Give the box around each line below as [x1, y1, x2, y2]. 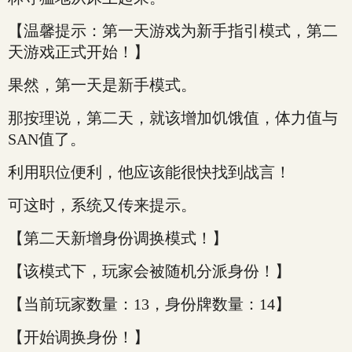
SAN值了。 [8, 130, 86, 148]
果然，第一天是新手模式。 [8, 76, 196, 93]
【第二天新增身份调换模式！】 [8, 229, 228, 247]
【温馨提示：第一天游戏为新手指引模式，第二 [8, 22, 338, 39]
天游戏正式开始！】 [8, 43, 149, 60]
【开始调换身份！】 [8, 328, 149, 346]
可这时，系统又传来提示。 [8, 196, 196, 214]
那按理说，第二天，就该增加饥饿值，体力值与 [8, 109, 338, 126]
